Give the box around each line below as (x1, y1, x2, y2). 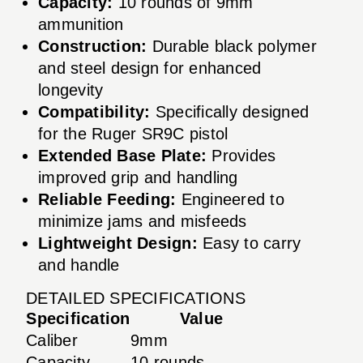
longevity (38, 80, 104, 99)
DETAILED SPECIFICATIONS (26, 288, 246, 307)
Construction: (38, 36, 147, 55)
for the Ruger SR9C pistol (38, 124, 228, 143)
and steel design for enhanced (38, 58, 262, 77)
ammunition (38, 15, 124, 33)
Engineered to (176, 190, 284, 208)
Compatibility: (38, 102, 151, 121)
